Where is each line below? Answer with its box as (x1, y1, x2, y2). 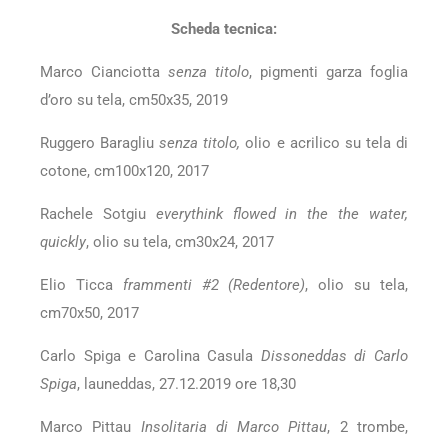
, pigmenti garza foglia (249, 63, 408, 82)
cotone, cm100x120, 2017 (40, 162, 209, 181)
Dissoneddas (260, 347, 355, 366)
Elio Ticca (40, 276, 123, 295)
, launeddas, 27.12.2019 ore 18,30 (77, 375, 296, 394)
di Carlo (354, 347, 409, 366)
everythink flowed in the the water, (155, 205, 409, 224)
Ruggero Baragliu (40, 134, 160, 153)
